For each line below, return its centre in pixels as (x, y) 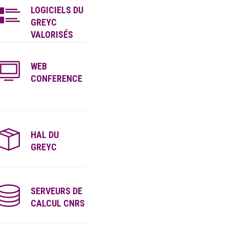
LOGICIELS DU (57, 10)
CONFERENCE (57, 78)
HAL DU (45, 135)
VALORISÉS (52, 35)
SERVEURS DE (57, 191)
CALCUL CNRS (58, 203)
